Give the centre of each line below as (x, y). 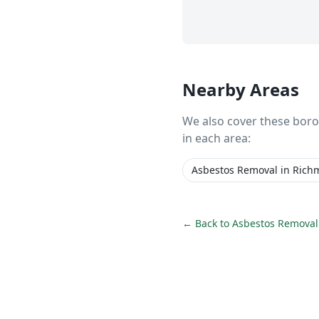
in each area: (216, 138)
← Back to (207, 223)
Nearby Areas (241, 89)
